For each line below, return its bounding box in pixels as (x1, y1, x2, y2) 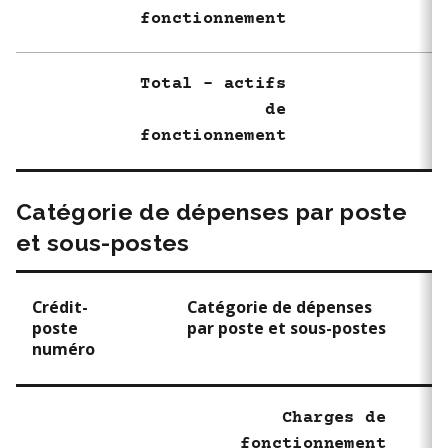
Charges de (281, 408, 386, 428)
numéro (32, 339, 95, 359)
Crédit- (32, 297, 88, 317)
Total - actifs (140, 74, 286, 94)
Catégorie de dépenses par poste (16, 197, 407, 225)
